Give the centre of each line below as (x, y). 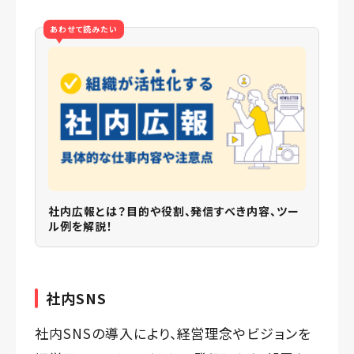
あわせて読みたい (84, 29)
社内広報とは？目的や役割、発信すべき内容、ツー (174, 211)
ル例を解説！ (81, 226)
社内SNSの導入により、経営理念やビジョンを (173, 333)
